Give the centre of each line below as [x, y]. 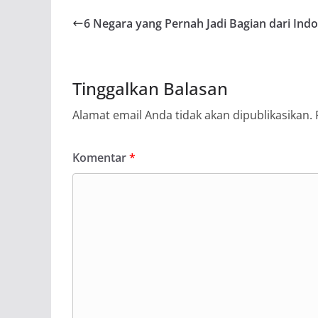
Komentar [101, 157]
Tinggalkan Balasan [150, 88]
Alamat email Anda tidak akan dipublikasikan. [192, 115]
